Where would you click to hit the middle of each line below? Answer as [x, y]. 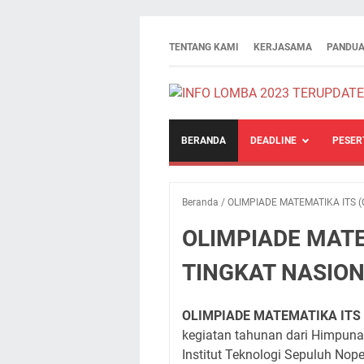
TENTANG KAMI [204, 47]
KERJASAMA [283, 47]
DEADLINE [273, 141]
